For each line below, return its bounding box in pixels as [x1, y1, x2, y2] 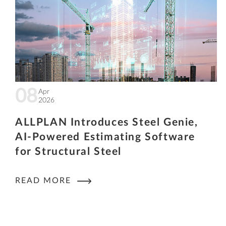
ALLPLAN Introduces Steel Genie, [15, 117, 198, 128]
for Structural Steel [15, 146, 122, 157]
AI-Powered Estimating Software [15, 132, 196, 143]
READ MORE [15, 176, 74, 185]
